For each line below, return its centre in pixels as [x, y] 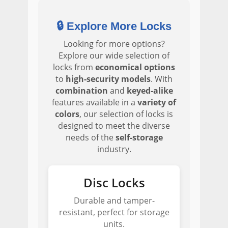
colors [67, 114]
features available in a [95, 102]
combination [81, 91]
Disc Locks [114, 182]
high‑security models [108, 79]
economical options [135, 67]
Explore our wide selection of [114, 55]
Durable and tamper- [114, 201]
